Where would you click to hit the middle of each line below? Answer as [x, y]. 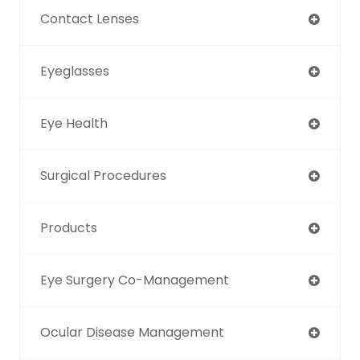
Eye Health [74, 123]
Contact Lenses [90, 18]
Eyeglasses [75, 71]
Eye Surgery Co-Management [135, 280]
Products [69, 227]
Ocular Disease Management [132, 332]
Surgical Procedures [103, 175]
